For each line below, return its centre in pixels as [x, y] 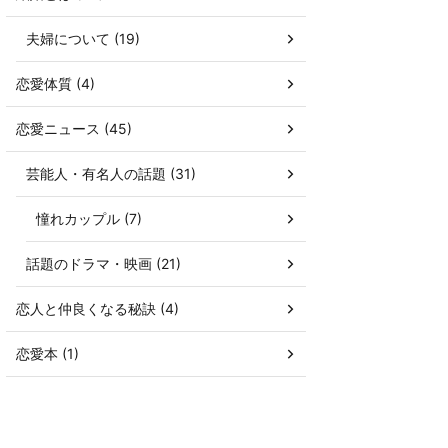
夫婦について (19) [83, 38]
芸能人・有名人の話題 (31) [111, 173]
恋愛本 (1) [47, 353]
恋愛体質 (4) [55, 83]
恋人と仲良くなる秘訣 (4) [97, 308]
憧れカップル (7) [89, 218]
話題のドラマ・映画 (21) [103, 263]
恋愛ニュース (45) [74, 128]
